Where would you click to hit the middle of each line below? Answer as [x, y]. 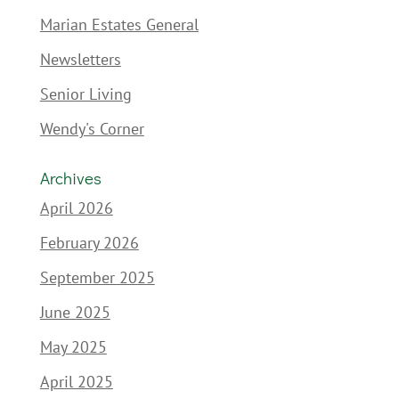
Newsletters [80, 60]
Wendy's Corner [92, 129]
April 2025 [76, 382]
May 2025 [73, 347]
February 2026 [89, 243]
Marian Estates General [119, 25]
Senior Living [85, 94]
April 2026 [76, 208]
